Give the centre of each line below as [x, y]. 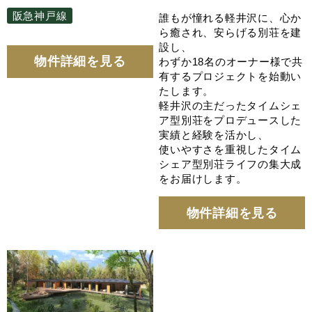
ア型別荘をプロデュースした [231, 120]
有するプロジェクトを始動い [231, 77]
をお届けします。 [203, 179]
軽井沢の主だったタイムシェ [231, 106]
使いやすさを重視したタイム [231, 150]
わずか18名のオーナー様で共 [231, 62]
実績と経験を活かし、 [214, 135]
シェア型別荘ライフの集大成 [231, 164]
